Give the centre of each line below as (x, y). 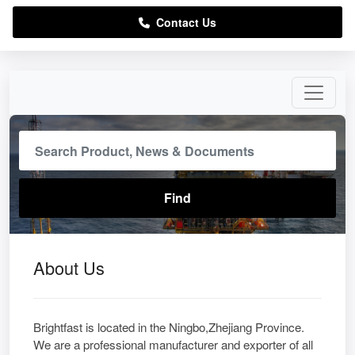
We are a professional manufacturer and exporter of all (173, 344)
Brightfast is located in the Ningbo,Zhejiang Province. (169, 327)
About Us (69, 267)
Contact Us (183, 22)
